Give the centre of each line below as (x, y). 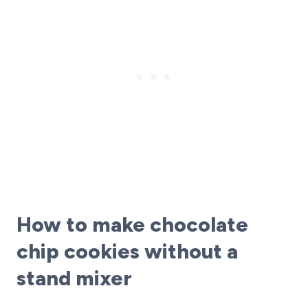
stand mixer (74, 278)
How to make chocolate (132, 224)
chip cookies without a (127, 251)
